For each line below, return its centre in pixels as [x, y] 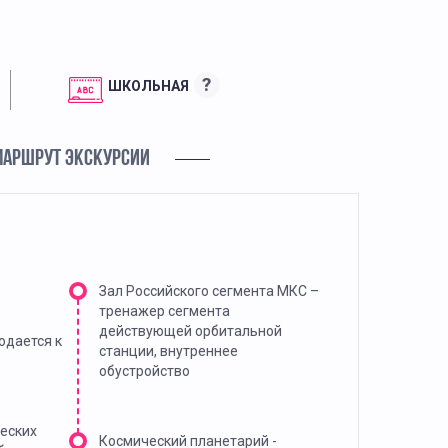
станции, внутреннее [168, 351]
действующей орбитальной [190, 331]
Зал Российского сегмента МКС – [208, 291]
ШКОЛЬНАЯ [148, 85]
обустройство [144, 371]
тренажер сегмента [164, 311]
